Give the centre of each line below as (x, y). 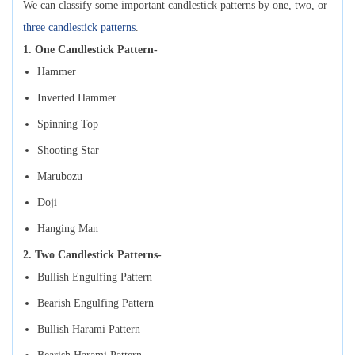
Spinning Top (68, 124)
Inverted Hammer (77, 97)
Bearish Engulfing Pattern (95, 303)
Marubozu (60, 176)
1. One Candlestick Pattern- (94, 49)
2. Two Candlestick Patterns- (95, 254)
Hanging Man (68, 228)
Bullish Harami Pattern (89, 329)
